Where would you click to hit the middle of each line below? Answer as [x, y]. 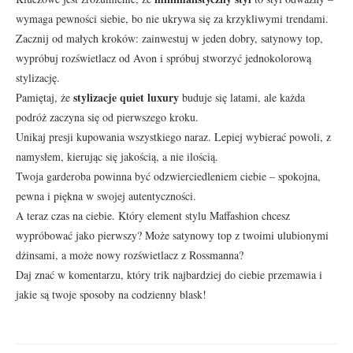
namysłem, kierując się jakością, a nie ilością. [117, 156]
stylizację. [38, 77]
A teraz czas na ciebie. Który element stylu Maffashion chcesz [153, 215]
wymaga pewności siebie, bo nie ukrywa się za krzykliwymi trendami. [172, 18]
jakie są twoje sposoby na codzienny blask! [111, 294]
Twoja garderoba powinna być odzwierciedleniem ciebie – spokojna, [168, 176]
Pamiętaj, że [45, 97]
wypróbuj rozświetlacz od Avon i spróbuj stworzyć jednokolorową [163, 58]
